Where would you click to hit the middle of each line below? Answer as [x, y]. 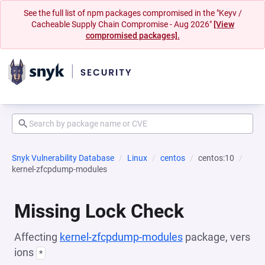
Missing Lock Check [99, 211]
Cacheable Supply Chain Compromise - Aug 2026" [122, 24]
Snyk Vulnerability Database [63, 158]
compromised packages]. [132, 35]
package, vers [216, 237]
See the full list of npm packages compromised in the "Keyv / [132, 13]
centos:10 [216, 158]
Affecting [37, 237]
